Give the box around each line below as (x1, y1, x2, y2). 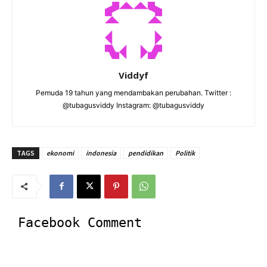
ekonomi (46, 148, 74, 157)
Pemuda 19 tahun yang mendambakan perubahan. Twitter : (36, 88, 231, 97)
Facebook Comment (18, 215, 142, 230)
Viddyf (119, 69, 148, 81)
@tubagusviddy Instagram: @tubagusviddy (63, 100, 204, 110)
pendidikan (128, 148, 163, 157)
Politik (175, 148, 195, 157)
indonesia (86, 148, 116, 157)
